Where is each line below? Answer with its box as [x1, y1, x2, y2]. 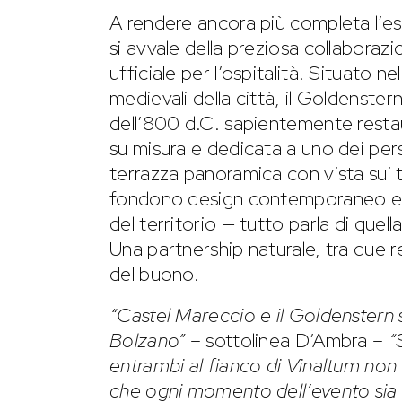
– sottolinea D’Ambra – [185, 328, 389, 354]
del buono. [109, 261, 200, 288]
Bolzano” [109, 328, 186, 354]
